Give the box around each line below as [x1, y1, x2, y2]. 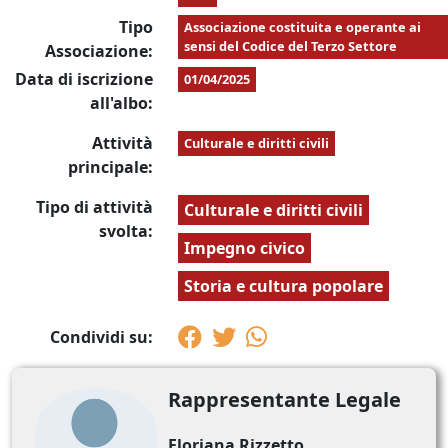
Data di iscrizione [15, 68, 154, 90]
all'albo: [90, 92, 154, 114]
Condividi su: [50, 326, 154, 348]
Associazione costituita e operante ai [184, 18, 422, 36]
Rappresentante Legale [168, 386, 401, 413]
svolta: [99, 220, 154, 242]
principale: [68, 156, 154, 178]
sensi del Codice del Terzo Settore [184, 37, 398, 55]
